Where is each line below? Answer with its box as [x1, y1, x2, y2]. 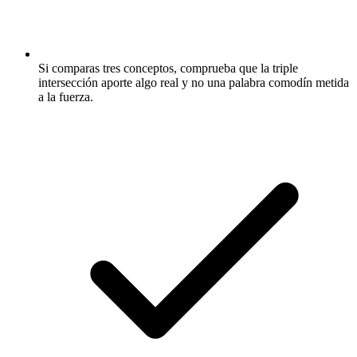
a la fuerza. [38, 90, 93, 104]
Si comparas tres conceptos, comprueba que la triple [38, 61, 298, 75]
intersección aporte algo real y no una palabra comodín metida [38, 76, 349, 89]
